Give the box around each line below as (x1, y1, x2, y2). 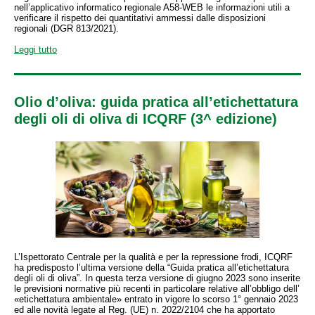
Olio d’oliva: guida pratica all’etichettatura (14, 94, 298, 110)
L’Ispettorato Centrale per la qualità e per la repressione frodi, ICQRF (14, 252, 292, 262)
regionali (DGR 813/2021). (14, 23, 119, 34)
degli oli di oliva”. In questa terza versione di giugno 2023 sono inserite (14, 273, 300, 283)
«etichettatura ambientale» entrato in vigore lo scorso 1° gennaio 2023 (14, 294, 298, 304)
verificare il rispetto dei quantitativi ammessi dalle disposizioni (14, 13, 266, 23)
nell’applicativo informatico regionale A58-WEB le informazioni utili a (14, 2, 290, 13)
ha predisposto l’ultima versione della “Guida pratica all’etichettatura (14, 262, 289, 273)
